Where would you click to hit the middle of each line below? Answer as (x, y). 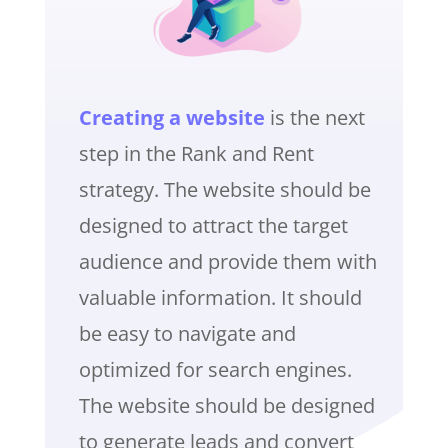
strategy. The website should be (224, 190)
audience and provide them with (227, 262)
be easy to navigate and (187, 334)
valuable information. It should (220, 298)
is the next (314, 118)
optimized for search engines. (215, 370)
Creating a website (171, 118)
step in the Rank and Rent (196, 154)
